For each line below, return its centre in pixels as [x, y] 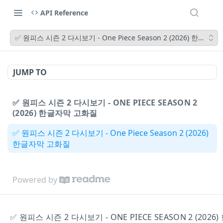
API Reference [64, 12]
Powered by [35, 179]
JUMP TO [30, 72]
